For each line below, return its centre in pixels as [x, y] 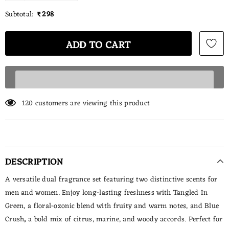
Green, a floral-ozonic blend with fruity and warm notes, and [104, 206]
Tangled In [190, 193]
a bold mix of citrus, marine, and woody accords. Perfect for [124, 220]
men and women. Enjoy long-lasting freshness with [88, 193]
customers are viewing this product [93, 104]
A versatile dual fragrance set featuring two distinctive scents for [111, 180]
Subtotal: [19, 15]
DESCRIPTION [34, 161]
